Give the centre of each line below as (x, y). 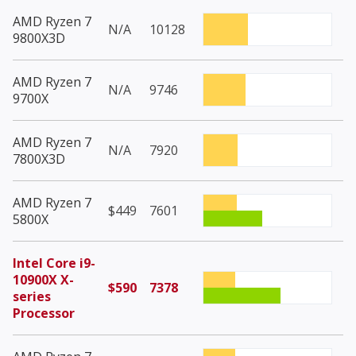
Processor (44, 313)
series (32, 297)
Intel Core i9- (54, 263)
